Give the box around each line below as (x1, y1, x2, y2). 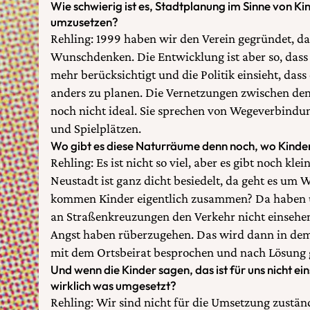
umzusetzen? (51, 14, 118, 29)
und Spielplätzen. (51, 120, 141, 136)
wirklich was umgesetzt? (51, 277, 176, 293)
